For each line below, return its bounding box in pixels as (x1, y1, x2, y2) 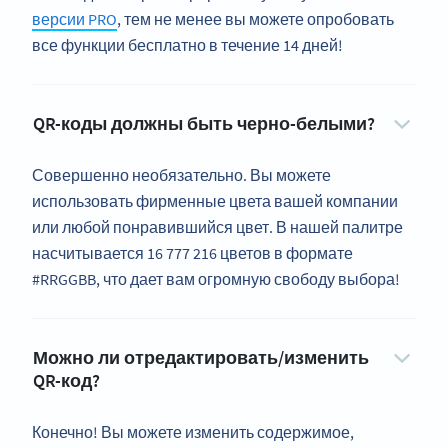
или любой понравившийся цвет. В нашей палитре (32, 217, 403, 238)
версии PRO (32, 9, 117, 30)
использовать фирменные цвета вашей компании (32, 191, 398, 212)
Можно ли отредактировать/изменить (33, 346, 369, 370)
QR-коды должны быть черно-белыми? (33, 112, 375, 136)
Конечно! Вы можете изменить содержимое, (32, 422, 354, 443)
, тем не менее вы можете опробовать (117, 9, 394, 30)
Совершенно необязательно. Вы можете (32, 165, 331, 186)
